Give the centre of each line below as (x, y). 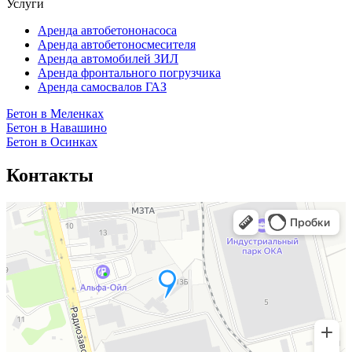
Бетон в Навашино (57, 127)
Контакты (50, 175)
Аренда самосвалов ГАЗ (102, 86)
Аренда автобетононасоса (107, 30)
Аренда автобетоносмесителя (117, 44)
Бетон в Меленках (55, 113)
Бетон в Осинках (52, 141)
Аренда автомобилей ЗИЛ (108, 58)
